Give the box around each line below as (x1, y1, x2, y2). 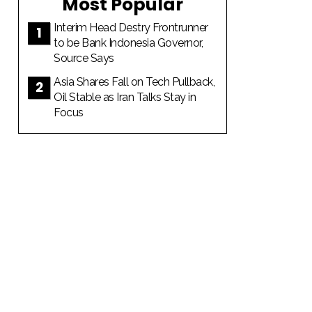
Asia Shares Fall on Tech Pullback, (54, 75, 214, 88)
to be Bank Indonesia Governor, (54, 36, 203, 49)
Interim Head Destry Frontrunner (54, 21, 208, 34)
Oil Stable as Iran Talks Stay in (54, 90, 196, 104)
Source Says (54, 52, 114, 65)
